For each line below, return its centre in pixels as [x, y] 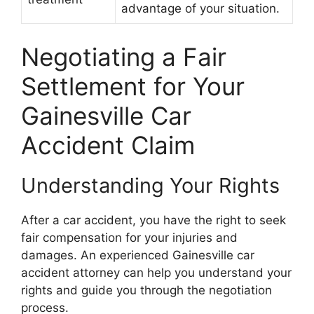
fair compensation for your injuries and [129, 237]
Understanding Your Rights [150, 185]
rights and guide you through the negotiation [146, 290]
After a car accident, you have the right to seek [153, 220]
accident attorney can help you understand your [156, 272]
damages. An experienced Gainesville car [138, 255]
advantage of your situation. [200, 8]
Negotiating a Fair [124, 56]
